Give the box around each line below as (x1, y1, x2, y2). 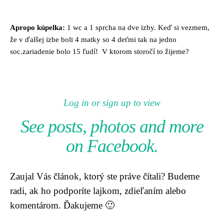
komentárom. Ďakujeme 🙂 (10, 199, 114, 210)
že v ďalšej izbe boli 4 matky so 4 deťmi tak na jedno (10, 35, 176, 43)
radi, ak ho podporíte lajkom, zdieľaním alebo (10, 185, 186, 196)
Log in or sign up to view (63, 97, 160, 108)
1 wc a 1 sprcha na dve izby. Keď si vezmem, (65, 23, 209, 31)
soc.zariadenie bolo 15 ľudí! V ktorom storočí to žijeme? (10, 47, 189, 55)
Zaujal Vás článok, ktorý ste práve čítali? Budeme (10, 170, 199, 181)
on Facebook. (66, 135, 158, 156)
